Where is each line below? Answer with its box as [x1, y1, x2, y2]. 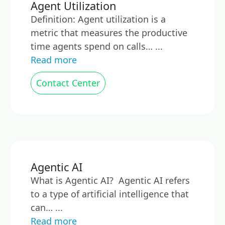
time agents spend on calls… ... [31, 40, 163, 52]
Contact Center [36, 77, 100, 89]
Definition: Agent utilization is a [31, 13, 166, 25]
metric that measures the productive [31, 27, 187, 39]
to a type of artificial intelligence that [31, 188, 189, 200]
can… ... [31, 201, 63, 213]
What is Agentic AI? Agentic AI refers [31, 174, 190, 186]
